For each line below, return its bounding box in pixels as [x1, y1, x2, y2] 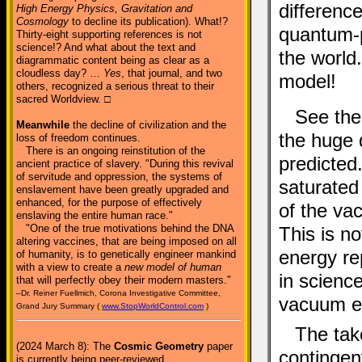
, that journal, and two [121, 67, 222, 79]
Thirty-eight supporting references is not [16, 28, 202, 40]
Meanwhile [16, 119, 69, 131]
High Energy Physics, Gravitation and [16, 2, 192, 15]
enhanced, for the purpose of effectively [16, 196, 202, 208]
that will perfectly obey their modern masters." [16, 274, 231, 286]
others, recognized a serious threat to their [16, 80, 214, 92]
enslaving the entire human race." [16, 209, 173, 221]
